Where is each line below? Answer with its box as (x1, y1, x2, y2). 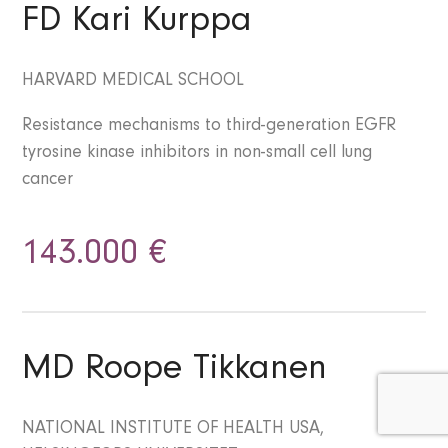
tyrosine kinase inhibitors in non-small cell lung (22, 145, 373, 164)
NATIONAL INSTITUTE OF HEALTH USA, (22, 421, 325, 440)
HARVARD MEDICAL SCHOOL (22, 73, 245, 92)
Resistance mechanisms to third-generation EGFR (22, 118, 397, 137)
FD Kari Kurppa (22, 6, 253, 43)
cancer (22, 172, 74, 191)
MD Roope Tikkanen (22, 354, 328, 391)
